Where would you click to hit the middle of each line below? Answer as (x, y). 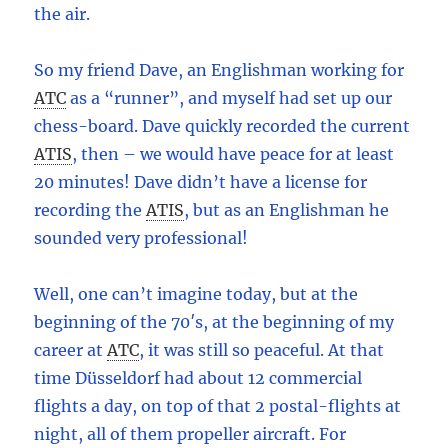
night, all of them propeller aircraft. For (190, 434)
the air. (62, 14)
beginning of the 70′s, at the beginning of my (214, 322)
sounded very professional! (141, 238)
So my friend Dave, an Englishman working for (219, 70)
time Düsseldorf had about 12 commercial (198, 378)
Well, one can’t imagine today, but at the (196, 294)
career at (69, 350)
